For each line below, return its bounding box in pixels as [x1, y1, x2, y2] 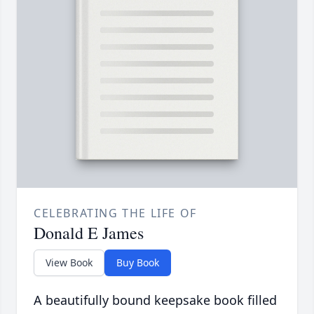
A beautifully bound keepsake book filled [34, 292, 277, 309]
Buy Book [116, 256, 159, 270]
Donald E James [34, 221, 144, 245]
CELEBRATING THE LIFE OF [34, 205, 197, 221]
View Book [46, 256, 93, 270]
